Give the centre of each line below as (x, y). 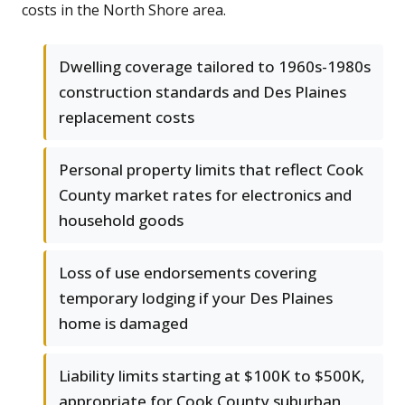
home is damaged (123, 324)
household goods (121, 221)
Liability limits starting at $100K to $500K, (212, 376)
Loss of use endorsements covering (188, 273)
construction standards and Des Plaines (202, 92)
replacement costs (127, 118)
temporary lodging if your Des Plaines (196, 298)
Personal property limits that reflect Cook (211, 170)
